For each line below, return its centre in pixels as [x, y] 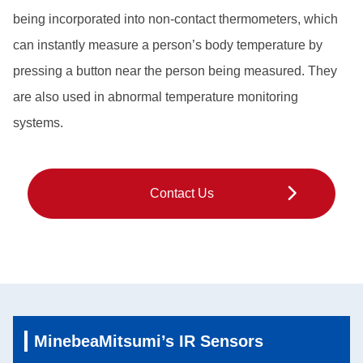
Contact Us [181, 193]
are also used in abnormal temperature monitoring [156, 96]
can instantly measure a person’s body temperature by [168, 45]
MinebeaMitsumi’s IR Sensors [149, 341]
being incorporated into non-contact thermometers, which [175, 19]
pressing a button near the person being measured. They [175, 70]
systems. [38, 122]
